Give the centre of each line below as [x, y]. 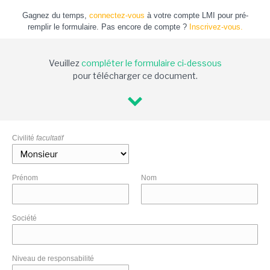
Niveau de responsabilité [53, 259]
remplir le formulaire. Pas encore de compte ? [108, 27]
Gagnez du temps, [55, 16]
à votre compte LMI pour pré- [196, 16]
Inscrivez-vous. [216, 27]
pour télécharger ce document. [135, 76]
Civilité [24, 138]
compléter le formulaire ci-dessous [151, 63]
